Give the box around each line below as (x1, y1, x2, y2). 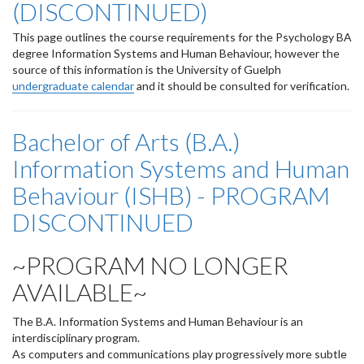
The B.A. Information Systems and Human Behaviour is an (12, 314, 303, 328)
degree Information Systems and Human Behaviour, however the (12, 46, 340, 60)
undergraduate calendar (12, 79, 134, 93)
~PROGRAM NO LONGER (12, 250, 288, 279)
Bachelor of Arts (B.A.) (12, 127, 240, 156)
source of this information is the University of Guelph (12, 63, 281, 76)
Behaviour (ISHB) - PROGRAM (12, 180, 330, 210)
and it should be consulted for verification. (134, 79, 349, 93)
